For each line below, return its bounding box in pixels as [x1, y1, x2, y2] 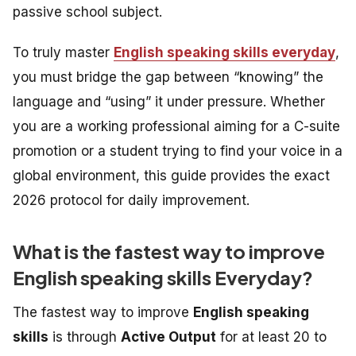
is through [48, 328, 121, 345]
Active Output [121, 328, 216, 345]
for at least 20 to [216, 328, 327, 345]
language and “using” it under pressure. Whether [13, 93, 325, 110]
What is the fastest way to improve [13, 238, 325, 263]
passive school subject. [13, 3, 162, 20]
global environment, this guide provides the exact [13, 167, 330, 184]
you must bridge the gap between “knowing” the [13, 68, 323, 85]
